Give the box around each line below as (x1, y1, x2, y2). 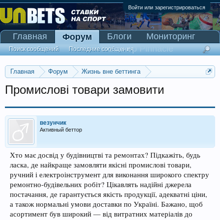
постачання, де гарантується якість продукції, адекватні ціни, (10, 190, 207, 199)
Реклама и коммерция (14, 80, 85, 87)
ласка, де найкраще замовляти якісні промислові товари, (10, 160, 192, 169)
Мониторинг (146, 31, 195, 41)
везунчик (40, 119, 66, 126)
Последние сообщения (69, 46, 134, 53)
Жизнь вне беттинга (82, 68, 140, 75)
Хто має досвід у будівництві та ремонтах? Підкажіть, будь (10, 150, 200, 160)
